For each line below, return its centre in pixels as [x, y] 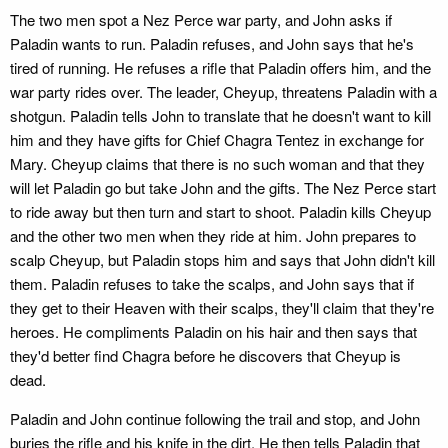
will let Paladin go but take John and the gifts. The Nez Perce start [223, 187]
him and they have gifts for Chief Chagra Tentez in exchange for [217, 139]
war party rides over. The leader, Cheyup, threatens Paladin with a [223, 91]
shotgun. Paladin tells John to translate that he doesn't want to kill [220, 115]
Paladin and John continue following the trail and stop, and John [215, 418]
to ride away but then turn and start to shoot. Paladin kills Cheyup [220, 211]
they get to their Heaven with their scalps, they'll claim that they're [222, 307]
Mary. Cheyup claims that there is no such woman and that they [217, 163]
